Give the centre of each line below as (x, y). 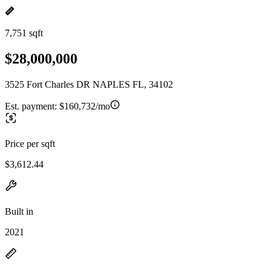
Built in (19, 211)
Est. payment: (32, 106)
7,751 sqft (24, 33)
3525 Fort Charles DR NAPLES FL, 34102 (89, 84)
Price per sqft (30, 143)
